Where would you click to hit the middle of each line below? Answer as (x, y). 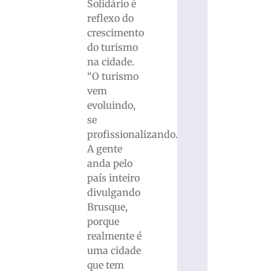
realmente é (115, 236)
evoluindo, (112, 105)
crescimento (116, 32)
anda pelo (110, 163)
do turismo (113, 47)
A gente (105, 149)
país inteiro (114, 178)
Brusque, (108, 207)
